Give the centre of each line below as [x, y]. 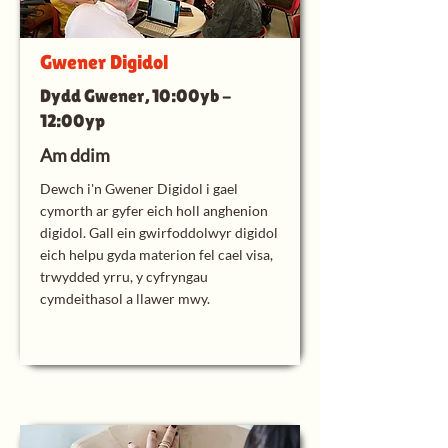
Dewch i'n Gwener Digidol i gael [139, 188]
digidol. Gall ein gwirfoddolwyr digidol [159, 232]
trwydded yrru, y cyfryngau [124, 276]
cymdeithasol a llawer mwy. [125, 298]
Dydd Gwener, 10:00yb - [135, 95]
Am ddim [75, 155]
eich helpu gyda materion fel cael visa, [156, 254]
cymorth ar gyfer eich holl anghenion [154, 210]
